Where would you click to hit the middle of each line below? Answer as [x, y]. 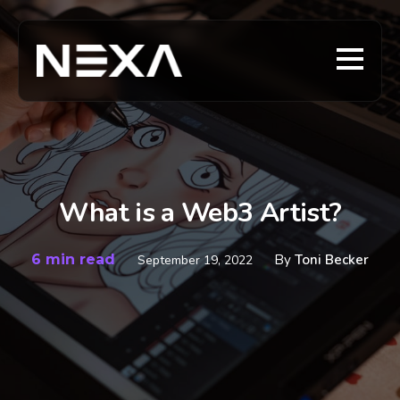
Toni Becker [332, 260]
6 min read [75, 259]
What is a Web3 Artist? [200, 213]
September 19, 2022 [197, 260]
